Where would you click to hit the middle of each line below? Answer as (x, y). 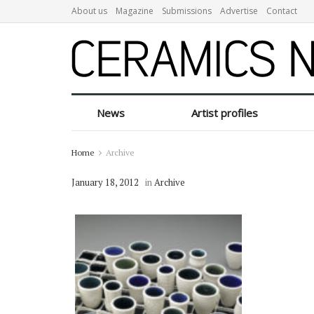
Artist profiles (225, 113)
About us (89, 11)
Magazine (135, 11)
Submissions (187, 11)
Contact (282, 11)
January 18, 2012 (105, 182)
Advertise (239, 11)
